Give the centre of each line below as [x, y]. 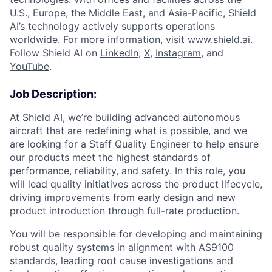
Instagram [178, 53]
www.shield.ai [219, 39]
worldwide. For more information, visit [99, 39]
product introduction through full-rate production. [124, 211]
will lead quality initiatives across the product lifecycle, [136, 184]
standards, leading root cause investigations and [121, 260]
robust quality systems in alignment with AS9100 [122, 247]
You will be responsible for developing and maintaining [136, 234]
